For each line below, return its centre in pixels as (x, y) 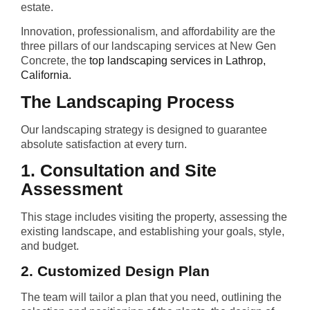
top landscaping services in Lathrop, (176, 61)
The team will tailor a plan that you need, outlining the (151, 298)
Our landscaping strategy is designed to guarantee (144, 129)
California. (46, 75)
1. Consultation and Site (119, 171)
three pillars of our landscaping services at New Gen (148, 46)
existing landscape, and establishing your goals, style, (153, 232)
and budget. (51, 246)
